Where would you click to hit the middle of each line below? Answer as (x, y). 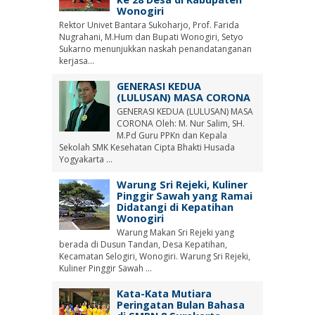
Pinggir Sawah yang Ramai (184, 196)
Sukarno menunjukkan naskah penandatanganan (155, 49)
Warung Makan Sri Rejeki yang (175, 232)
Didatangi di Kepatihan (175, 207)
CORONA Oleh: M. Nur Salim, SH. (180, 123)
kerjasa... (77, 61)
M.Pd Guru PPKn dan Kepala (172, 135)
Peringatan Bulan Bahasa (180, 304)
